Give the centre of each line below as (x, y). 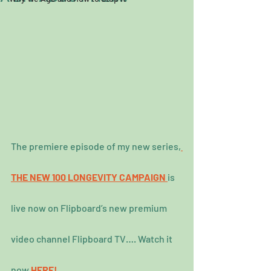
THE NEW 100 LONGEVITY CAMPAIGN (88, 177)
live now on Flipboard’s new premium (90, 208)
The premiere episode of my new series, (96, 146)
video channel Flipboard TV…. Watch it (93, 239)
